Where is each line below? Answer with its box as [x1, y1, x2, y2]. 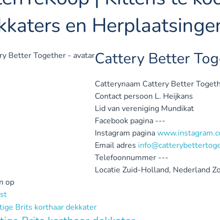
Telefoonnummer [95, 152, 156, 163]
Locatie [95, 165, 120, 175]
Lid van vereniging [95, 103, 159, 114]
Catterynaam [95, 79, 140, 89]
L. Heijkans [155, 91, 193, 102]
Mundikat [161, 103, 194, 114]
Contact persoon [95, 91, 153, 102]
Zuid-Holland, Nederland [122, 165, 212, 175]
